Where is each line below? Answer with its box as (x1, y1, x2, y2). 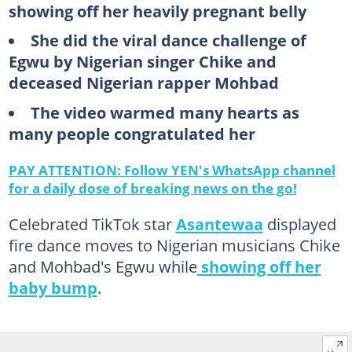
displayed (262, 212, 336, 235)
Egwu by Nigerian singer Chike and (8, 50, 277, 72)
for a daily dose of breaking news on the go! (8, 178, 297, 197)
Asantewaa (175, 212, 263, 235)
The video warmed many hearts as (30, 101, 299, 123)
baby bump (8, 276, 97, 299)
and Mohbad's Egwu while (8, 255, 197, 277)
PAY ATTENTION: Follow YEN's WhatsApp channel (8, 159, 335, 179)
